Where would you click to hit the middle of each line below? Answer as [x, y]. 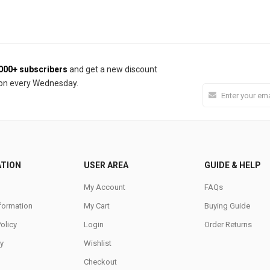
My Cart [97, 206]
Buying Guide [227, 206]
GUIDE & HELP [233, 165]
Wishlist [98, 243]
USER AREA [106, 165]
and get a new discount [112, 69]
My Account [105, 187]
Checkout [100, 262]
